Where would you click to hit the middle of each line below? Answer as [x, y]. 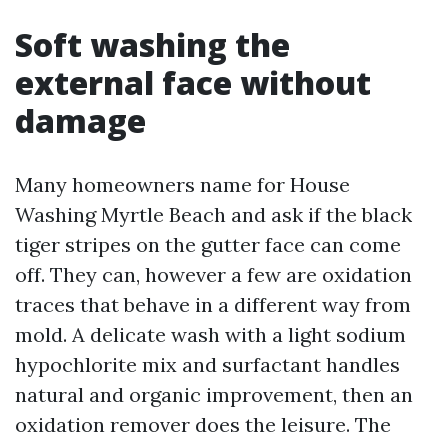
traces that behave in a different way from [213, 304]
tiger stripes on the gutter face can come [208, 244]
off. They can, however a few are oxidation [213, 274]
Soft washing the [152, 44]
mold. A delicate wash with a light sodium [210, 334]
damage [80, 120]
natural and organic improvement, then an [214, 394]
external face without [193, 82]
